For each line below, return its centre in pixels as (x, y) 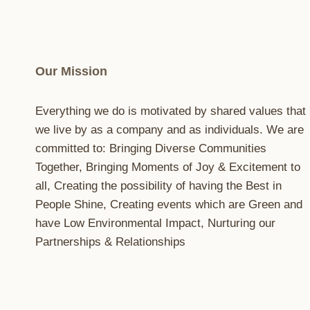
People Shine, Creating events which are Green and (169, 204)
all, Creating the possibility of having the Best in (158, 186)
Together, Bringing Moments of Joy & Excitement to (168, 167)
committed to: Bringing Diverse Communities (151, 148)
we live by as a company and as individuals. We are (170, 130)
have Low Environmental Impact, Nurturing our (155, 223)
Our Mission (71, 71)
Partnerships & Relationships (110, 242)
